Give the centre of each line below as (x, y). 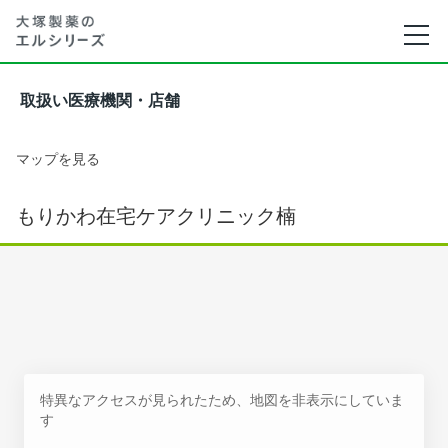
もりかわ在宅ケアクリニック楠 (156, 216)
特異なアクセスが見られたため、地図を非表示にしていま (222, 399)
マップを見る (58, 158)
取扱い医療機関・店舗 (100, 100)
